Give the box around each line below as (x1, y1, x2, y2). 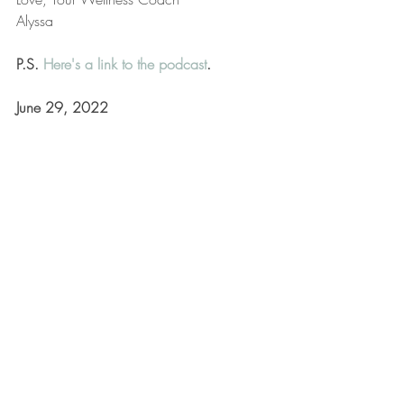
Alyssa (16, 11, 53, 31)
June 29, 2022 (16, 97, 108, 117)
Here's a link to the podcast (43, 54, 207, 74)
